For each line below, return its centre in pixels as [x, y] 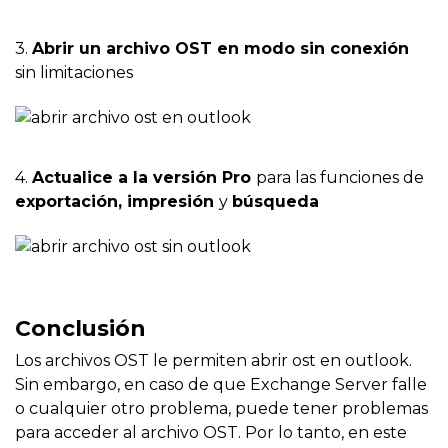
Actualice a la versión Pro [144, 178]
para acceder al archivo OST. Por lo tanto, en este [211, 433]
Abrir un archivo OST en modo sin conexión [220, 49]
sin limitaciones [74, 73]
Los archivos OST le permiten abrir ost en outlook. [213, 361]
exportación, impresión [117, 202]
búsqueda [275, 202]
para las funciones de [340, 178]
